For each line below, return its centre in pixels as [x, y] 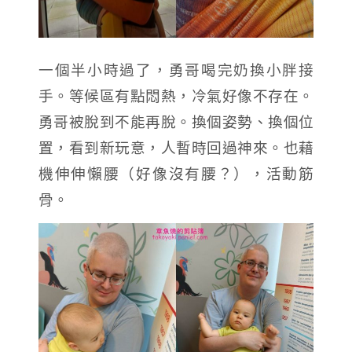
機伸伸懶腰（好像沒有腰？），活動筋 [176, 173]
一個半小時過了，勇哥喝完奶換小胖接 [176, 69]
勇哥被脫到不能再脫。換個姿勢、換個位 [176, 121]
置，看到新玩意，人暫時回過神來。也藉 [176, 147]
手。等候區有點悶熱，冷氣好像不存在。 [176, 95]
